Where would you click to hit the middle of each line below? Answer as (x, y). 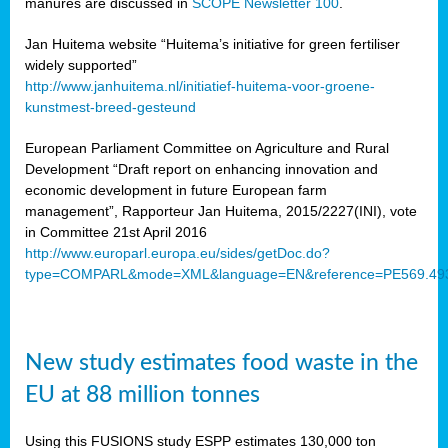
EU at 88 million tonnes (142, 395)
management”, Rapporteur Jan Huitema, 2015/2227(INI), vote (221, 211)
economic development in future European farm (176, 190)
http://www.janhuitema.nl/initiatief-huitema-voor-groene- (200, 86)
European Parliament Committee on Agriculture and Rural (207, 148)
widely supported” (81, 65)
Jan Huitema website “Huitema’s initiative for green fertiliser (212, 44)
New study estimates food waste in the (221, 363)
